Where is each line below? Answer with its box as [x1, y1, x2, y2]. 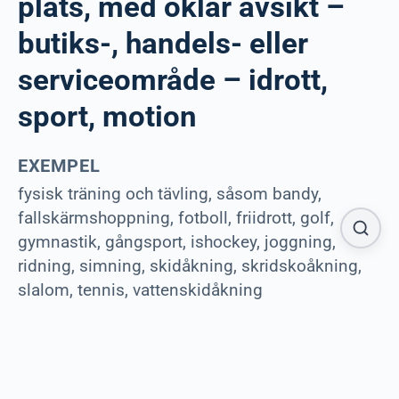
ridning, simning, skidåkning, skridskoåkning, [18, 256, 362, 277]
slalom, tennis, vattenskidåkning [18, 280, 263, 301]
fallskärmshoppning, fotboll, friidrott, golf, [18, 208, 334, 229]
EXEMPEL [18, 155, 101, 176]
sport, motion [18, 99, 197, 134]
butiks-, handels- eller [18, 26, 308, 61]
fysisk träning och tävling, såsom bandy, [18, 183, 322, 205]
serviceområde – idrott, [18, 62, 328, 97]
